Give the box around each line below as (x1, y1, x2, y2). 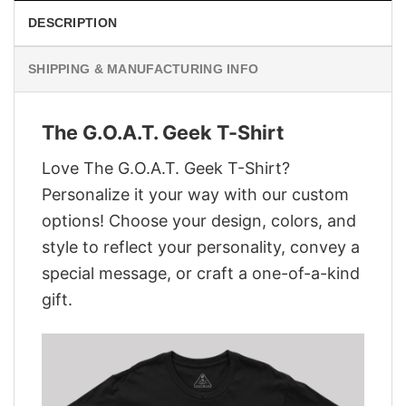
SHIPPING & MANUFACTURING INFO (28, 62, 259, 77)
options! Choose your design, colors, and (42, 210, 356, 230)
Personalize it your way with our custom (42, 184, 349, 204)
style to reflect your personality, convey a (42, 237, 360, 256)
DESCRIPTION (28, 15, 118, 31)
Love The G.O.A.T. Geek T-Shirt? (42, 158, 290, 178)
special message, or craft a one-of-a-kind (42, 263, 360, 283)
